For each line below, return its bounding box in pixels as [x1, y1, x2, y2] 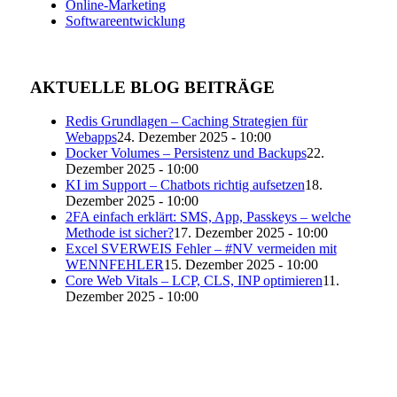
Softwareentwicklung [65, 12, 185, 28]
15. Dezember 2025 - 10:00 [163, 257, 318, 273]
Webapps [65, 129, 117, 145]
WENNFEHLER [65, 257, 164, 273]
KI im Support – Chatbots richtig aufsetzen [65, 177, 305, 193]
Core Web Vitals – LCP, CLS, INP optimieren [65, 273, 323, 289]
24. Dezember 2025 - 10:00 [116, 129, 271, 145]
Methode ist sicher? [65, 225, 174, 241]
